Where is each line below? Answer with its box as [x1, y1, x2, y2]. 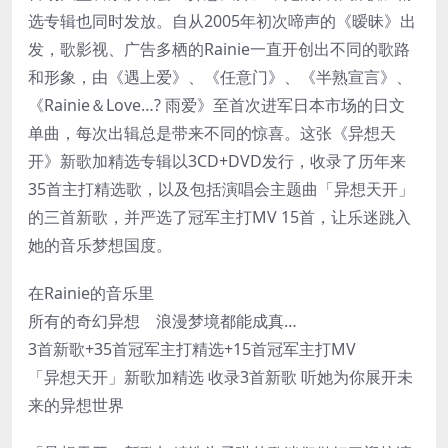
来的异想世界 [28, 393, 124, 416]
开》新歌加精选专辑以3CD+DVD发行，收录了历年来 [28, 149, 406, 172]
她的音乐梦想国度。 [28, 233, 172, 256]
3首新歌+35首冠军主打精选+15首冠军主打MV [28, 337, 356, 360]
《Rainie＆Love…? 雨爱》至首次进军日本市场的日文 [28, 93, 405, 116]
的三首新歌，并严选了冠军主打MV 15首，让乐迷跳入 [28, 205, 411, 228]
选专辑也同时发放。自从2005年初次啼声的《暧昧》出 [28, 9, 416, 32]
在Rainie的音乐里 [28, 281, 154, 304]
